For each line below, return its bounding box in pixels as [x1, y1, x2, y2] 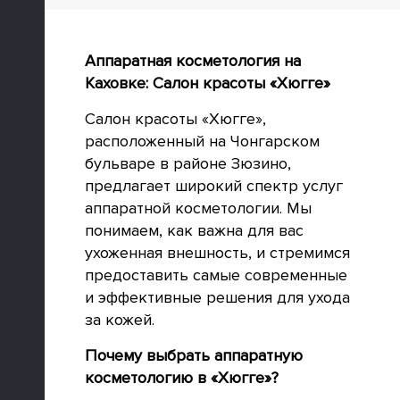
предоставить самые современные [85, 265, 347, 285]
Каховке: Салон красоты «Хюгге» [85, 73, 330, 93]
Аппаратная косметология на [85, 51, 301, 71]
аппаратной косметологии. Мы [85, 198, 312, 218]
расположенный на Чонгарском [85, 131, 320, 151]
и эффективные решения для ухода [85, 287, 350, 307]
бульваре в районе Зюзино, [85, 154, 291, 173]
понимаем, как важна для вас [85, 221, 304, 240]
